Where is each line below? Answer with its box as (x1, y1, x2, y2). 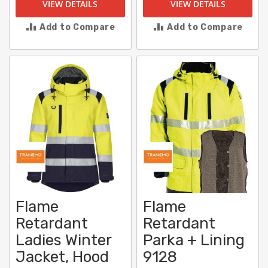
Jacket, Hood (16, 248, 109, 267)
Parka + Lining (143, 231, 245, 250)
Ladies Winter (16, 231, 111, 250)
